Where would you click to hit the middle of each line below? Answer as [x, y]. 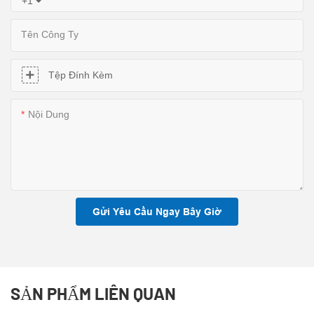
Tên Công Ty [50, 34]
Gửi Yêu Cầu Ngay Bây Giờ [157, 211]
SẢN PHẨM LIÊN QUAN [93, 293]
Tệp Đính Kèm [81, 75]
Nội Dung [49, 114]
